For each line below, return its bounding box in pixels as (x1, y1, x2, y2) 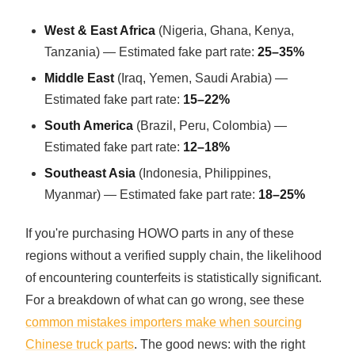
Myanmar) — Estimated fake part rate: (44, 187, 259, 201)
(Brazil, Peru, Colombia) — (133, 118, 288, 132)
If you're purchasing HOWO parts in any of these (25, 227, 295, 241)
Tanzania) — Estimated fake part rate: (44, 44, 258, 59)
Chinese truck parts (25, 338, 135, 352)
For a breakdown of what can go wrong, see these (25, 293, 305, 307)
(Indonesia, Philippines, (136, 166, 272, 180)
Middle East (44, 71, 115, 85)
